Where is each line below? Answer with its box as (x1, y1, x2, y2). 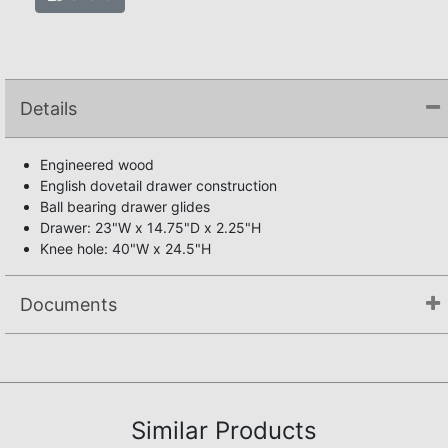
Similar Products (131, 416, 317, 446)
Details (20, 98, 77, 120)
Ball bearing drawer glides (40, 198, 210, 216)
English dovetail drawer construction (40, 177, 277, 195)
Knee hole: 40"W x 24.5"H (40, 240, 211, 258)
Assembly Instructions (22, 360, 188, 381)
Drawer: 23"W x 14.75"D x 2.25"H (40, 219, 261, 237)
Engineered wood (40, 156, 154, 174)
